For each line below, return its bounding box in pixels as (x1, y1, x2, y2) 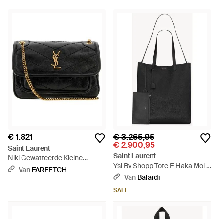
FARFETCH (32, 165, 66, 174)
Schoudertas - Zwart (8, 163, 72, 172)
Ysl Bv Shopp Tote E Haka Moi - (113, 161, 209, 170)
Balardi (137, 173, 160, 182)
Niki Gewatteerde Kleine (8, 153, 83, 162)
